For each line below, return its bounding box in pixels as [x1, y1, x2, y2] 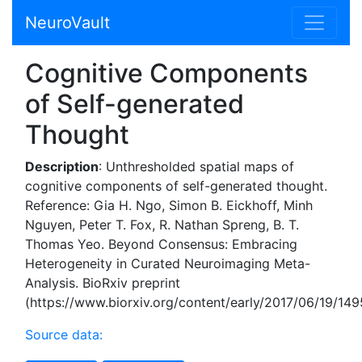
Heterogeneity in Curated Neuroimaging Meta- [25, 255, 310, 271]
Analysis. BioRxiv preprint [25, 275, 180, 291]
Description [25, 158, 99, 175]
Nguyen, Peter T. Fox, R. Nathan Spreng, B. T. [25, 217, 299, 233]
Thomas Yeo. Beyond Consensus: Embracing [25, 236, 297, 252]
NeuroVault [25, 13, 110, 32]
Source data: [25, 326, 103, 343]
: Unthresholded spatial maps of [99, 158, 294, 175]
